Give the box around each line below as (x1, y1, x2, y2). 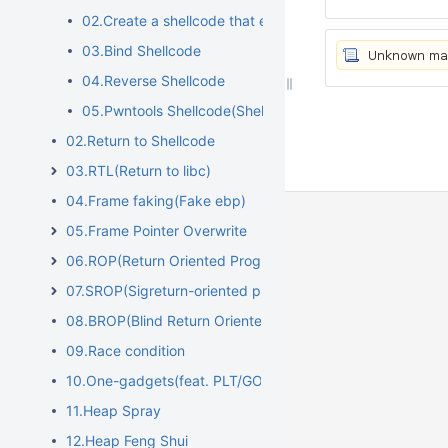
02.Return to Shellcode (66, 132, 215, 149)
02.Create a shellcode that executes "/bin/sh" (82, 12, 380, 29)
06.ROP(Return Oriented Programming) (66, 252, 323, 269)
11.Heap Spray (66, 402, 161, 419)
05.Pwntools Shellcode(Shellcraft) (82, 102, 303, 119)
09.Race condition (66, 342, 185, 359)
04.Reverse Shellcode (82, 72, 225, 89)
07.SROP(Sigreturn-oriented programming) (66, 282, 345, 299)
